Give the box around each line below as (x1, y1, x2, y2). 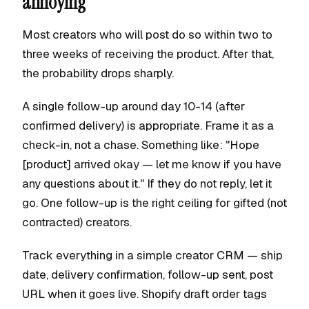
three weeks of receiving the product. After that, (22, 46, 274, 61)
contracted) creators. (22, 215, 132, 230)
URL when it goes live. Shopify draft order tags (22, 286, 267, 301)
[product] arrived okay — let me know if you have (22, 157, 281, 172)
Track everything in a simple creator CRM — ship (22, 248, 283, 263)
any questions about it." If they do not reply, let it (22, 176, 272, 191)
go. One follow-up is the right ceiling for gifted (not (22, 195, 287, 210)
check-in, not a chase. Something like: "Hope (22, 137, 259, 152)
